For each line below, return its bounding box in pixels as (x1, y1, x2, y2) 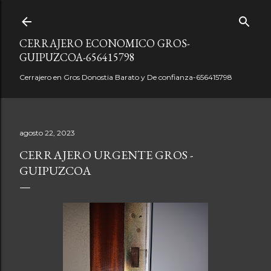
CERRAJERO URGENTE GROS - (19, 147, 193, 163)
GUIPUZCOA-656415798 (19, 50, 135, 64)
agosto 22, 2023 (19, 128, 75, 137)
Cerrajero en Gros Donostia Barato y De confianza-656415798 (19, 73, 232, 82)
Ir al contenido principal (78, 7, 193, 23)
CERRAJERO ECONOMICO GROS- (19, 36, 190, 50)
